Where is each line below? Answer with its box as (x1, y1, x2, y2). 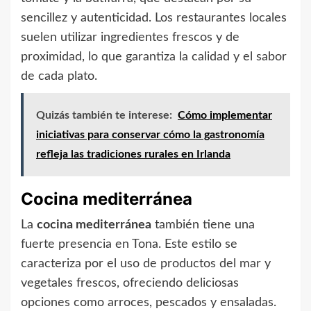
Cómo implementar (178, 110, 272, 121)
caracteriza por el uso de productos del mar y (21, 258, 271, 271)
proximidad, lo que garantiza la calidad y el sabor (21, 51, 287, 64)
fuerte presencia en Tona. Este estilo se (21, 238, 237, 251)
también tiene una (151, 219, 255, 232)
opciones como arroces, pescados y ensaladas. (21, 296, 276, 310)
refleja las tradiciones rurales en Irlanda (36, 149, 230, 160)
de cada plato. (21, 70, 97, 83)
